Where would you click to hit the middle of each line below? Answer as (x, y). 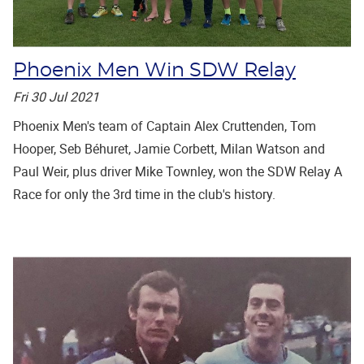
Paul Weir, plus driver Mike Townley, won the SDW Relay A (178, 171)
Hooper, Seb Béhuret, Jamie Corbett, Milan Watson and (169, 148)
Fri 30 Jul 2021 (56, 96)
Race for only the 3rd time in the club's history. (144, 194)
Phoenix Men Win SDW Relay (154, 70)
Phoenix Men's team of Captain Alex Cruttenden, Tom (165, 126)
